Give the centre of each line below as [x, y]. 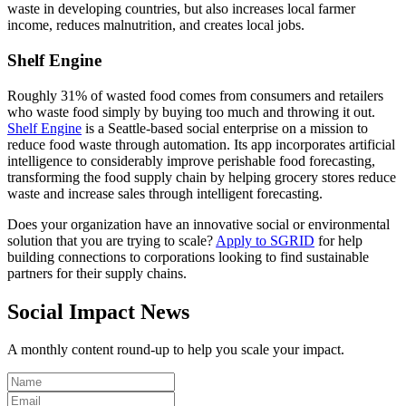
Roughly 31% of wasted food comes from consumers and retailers [195, 95]
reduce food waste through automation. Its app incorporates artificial [201, 144]
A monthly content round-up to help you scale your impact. [176, 350]
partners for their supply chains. [97, 273]
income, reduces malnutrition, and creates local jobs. [156, 25]
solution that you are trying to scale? [111, 240]
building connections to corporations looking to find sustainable [188, 256]
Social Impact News [98, 311]
